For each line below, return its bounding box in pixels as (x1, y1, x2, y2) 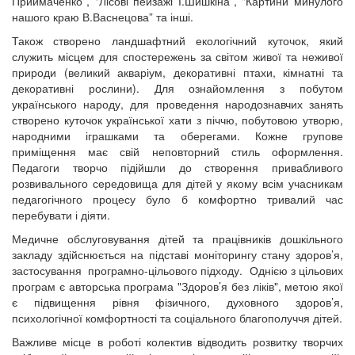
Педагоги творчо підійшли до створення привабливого (12, 159, 343, 175)
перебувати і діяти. (12, 207, 110, 223)
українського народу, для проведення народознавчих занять (12, 96, 343, 112)
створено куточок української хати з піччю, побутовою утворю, (12, 112, 343, 128)
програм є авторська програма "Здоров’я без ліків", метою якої (12, 278, 343, 294)
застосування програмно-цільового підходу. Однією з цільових (12, 262, 343, 278)
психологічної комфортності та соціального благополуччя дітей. (12, 310, 342, 326)
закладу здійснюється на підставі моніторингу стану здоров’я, (12, 246, 343, 262)
